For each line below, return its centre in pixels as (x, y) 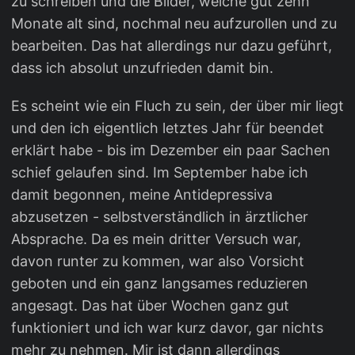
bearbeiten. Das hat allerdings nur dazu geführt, (172, 46)
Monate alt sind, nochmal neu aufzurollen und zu (174, 23)
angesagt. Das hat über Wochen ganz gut (150, 305)
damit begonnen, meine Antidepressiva (142, 195)
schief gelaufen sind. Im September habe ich (160, 172)
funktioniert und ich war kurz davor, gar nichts (167, 328)
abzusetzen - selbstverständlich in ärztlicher (160, 217)
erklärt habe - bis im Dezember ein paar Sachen (171, 150)
